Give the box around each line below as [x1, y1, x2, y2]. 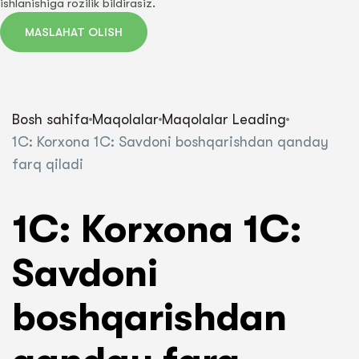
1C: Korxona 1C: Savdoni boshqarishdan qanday [12, 134, 329, 150]
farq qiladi [12, 156, 83, 172]
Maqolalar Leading [162, 111, 286, 127]
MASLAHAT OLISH [25, 25, 123, 39]
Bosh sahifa [12, 111, 89, 127]
